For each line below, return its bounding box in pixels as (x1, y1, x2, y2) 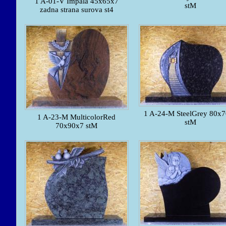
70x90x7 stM (55, 122, 97, 130)
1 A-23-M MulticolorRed (37, 113, 116, 122)
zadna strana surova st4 (39, 6, 114, 14)
